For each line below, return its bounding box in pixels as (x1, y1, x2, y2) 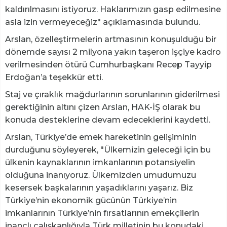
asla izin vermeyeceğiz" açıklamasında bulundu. (5, 17, 200, 27)
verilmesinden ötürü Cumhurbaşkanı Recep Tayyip (5, 60, 212, 70)
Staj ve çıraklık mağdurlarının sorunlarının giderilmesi (5, 90, 220, 100)
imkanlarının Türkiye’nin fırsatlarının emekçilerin (5, 208, 199, 218)
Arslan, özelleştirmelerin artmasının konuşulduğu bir (5, 34, 216, 45)
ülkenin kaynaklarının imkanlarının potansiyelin (5, 158, 195, 168)
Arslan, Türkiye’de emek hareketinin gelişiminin (5, 132, 197, 142)
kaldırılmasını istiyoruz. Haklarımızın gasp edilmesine (5, 5, 221, 15)
